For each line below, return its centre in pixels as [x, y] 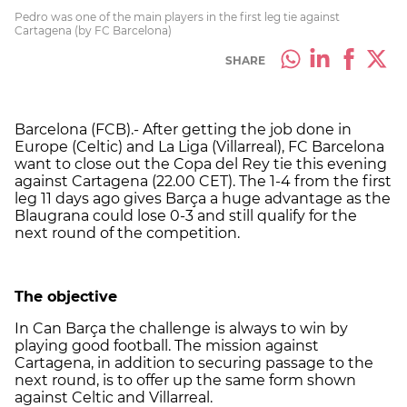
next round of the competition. [127, 233]
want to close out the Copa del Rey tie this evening [201, 164]
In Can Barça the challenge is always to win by [181, 328]
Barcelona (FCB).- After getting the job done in [183, 129]
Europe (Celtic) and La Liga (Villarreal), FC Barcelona [199, 146]
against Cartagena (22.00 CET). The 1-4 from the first [203, 181]
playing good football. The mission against [167, 345]
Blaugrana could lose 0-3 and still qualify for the [186, 215]
